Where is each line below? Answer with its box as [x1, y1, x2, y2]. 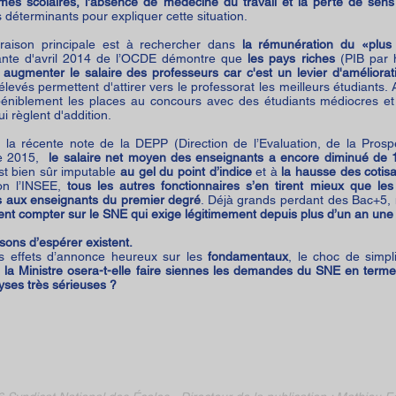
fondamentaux [208, 249, 289, 263]
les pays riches [247, 51, 335, 65]
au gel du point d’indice [120, 164, 252, 179]
